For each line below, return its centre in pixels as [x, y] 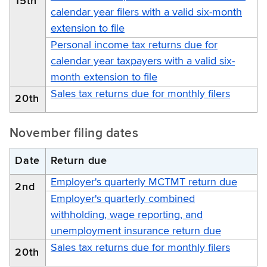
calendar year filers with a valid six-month [146, 12]
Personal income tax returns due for [134, 45]
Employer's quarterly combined [123, 199]
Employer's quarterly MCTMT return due [144, 182]
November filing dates [74, 133]
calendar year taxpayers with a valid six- [143, 61]
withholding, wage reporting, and [127, 215]
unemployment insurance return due [136, 231]
